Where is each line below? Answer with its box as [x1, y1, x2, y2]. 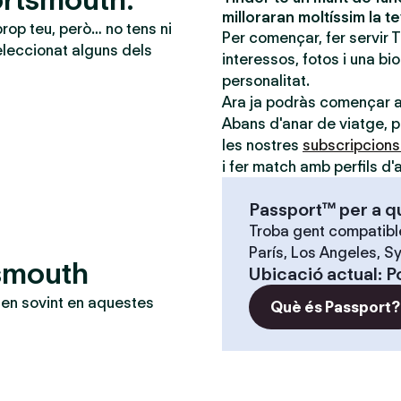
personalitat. [222, 72, 310, 90]
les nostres [222, 136, 303, 154]
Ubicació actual [249, 263, 378, 285]
